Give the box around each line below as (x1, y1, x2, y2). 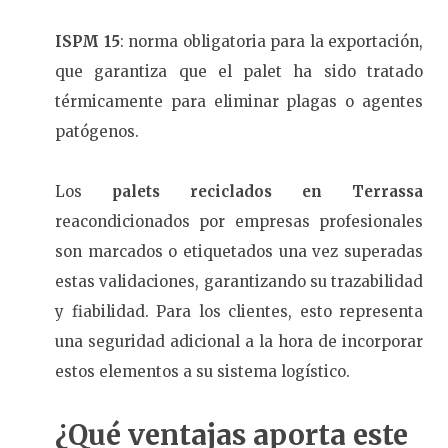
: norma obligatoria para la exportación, (119, 32, 423, 52)
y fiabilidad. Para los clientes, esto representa (55, 302, 423, 322)
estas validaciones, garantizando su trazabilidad (55, 272, 423, 292)
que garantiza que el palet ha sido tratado (55, 62, 423, 82)
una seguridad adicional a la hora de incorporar (55, 332, 423, 352)
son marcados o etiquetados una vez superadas (55, 242, 423, 262)
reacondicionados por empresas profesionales (55, 212, 423, 232)
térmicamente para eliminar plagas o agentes (55, 92, 423, 112)
